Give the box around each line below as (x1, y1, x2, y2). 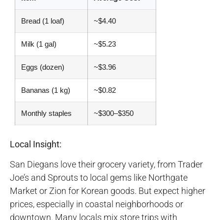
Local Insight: (10, 138, 61, 149)
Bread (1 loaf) (21, 16, 64, 25)
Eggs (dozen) (21, 62, 64, 71)
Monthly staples (21, 109, 72, 117)
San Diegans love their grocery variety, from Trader (10, 159, 203, 169)
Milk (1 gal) (21, 39, 56, 48)
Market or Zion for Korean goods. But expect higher (10, 185, 205, 196)
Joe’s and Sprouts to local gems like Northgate (10, 172, 188, 183)
